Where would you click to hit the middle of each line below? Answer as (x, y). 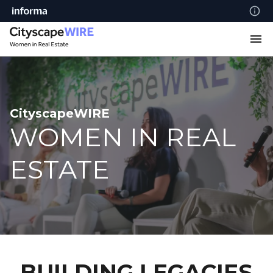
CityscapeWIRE (60, 113)
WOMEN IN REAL (123, 137)
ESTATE (60, 169)
